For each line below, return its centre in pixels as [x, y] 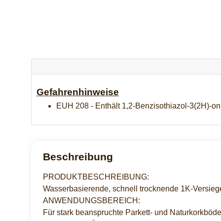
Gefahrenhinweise [78, 92]
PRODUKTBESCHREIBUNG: [96, 177]
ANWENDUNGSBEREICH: [92, 200]
